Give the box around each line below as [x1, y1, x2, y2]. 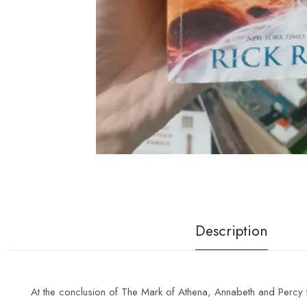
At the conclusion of [31, 284, 121, 299]
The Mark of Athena [121, 284, 208, 299]
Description [195, 220, 268, 241]
